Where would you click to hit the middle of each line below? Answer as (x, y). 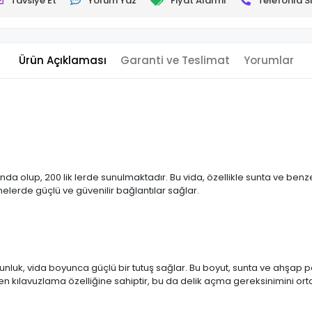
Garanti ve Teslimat (175, 60)
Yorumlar (268, 60)
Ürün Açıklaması (62, 60)
